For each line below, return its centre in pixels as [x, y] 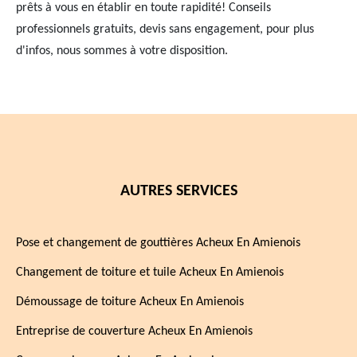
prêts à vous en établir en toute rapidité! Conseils [143, 8]
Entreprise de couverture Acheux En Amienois [134, 331]
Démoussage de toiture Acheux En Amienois [130, 302]
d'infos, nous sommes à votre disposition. [122, 51]
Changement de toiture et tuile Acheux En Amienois [150, 273]
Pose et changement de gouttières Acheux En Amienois [158, 243]
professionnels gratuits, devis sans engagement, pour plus [165, 29]
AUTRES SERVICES [178, 191]
